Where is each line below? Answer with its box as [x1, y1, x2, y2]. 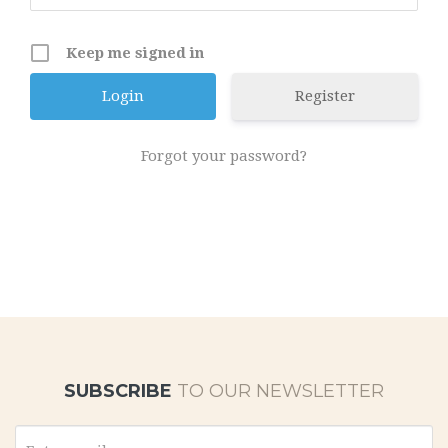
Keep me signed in [66, 44, 204, 62]
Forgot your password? [141, 147, 307, 165]
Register [294, 87, 355, 105]
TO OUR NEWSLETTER [177, 380, 384, 402]
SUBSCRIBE [64, 380, 177, 402]
